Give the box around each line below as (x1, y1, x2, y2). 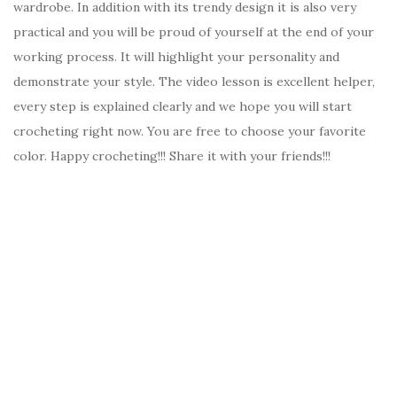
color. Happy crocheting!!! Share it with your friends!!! (13, 147, 331, 164)
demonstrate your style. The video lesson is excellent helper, (13, 73, 375, 90)
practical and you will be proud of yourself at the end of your (13, 23, 374, 40)
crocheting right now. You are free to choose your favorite (13, 122, 366, 139)
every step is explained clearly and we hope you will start (13, 97, 352, 114)
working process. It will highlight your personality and (13, 48, 339, 65)
